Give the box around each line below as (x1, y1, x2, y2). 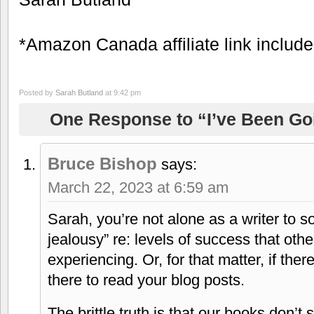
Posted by (19, 88, 55, 97)
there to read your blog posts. (48, 271, 245, 289)
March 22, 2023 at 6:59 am (48, 178, 228, 196)
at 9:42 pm (103, 88, 141, 97)
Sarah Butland (55, 88, 103, 97)
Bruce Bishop (48, 153, 157, 173)
